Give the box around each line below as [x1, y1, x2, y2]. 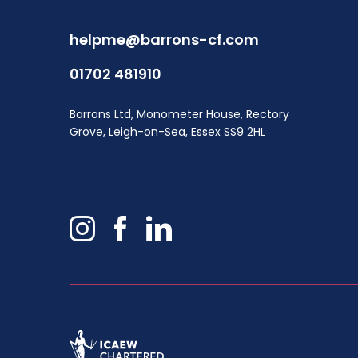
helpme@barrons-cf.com [70, 30, 259, 50]
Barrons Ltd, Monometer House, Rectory [70, 106, 289, 123]
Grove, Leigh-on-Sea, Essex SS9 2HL [70, 124, 265, 141]
